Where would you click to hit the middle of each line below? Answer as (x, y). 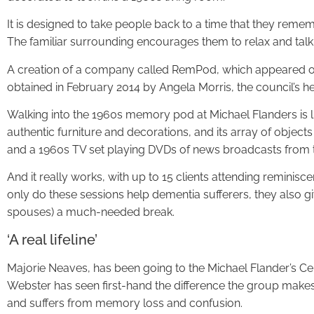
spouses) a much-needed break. (91, 212)
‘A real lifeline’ (52, 239)
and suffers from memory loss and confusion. (125, 303)
